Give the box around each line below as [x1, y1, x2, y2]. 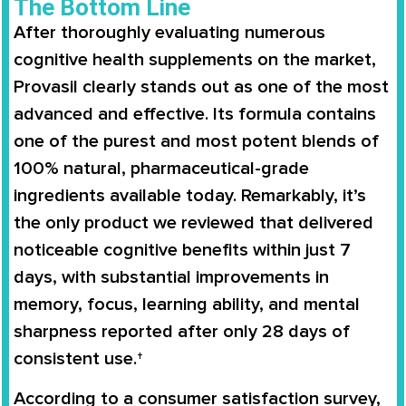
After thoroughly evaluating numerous [14, 22, 325, 44]
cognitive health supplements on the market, [14, 49, 376, 72]
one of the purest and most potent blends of [14, 130, 379, 153]
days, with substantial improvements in [14, 266, 329, 289]
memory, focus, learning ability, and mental [14, 294, 360, 316]
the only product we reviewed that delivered [14, 212, 373, 235]
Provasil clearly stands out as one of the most [14, 76, 389, 99]
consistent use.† [14, 348, 143, 371]
